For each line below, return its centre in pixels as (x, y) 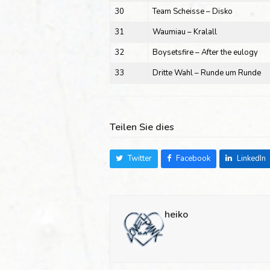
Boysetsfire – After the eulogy (205, 52)
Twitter (140, 158)
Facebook (193, 158)
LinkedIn (251, 158)
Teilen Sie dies (142, 127)
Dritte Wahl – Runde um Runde (206, 73)
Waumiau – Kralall (184, 32)
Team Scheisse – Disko (192, 11)
